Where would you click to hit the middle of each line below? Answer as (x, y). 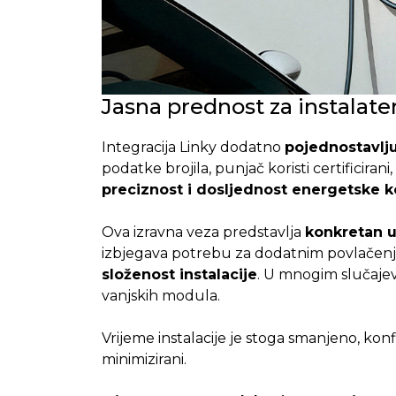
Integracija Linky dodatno (193, 147)
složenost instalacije (179, 274)
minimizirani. (144, 359)
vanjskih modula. (160, 295)
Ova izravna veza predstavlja (203, 232)
